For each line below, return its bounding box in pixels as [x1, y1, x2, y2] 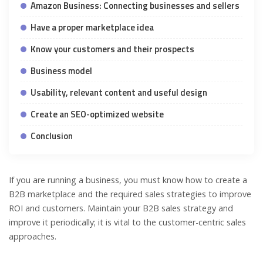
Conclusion [31, 129, 73, 143]
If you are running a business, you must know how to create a [9, 174, 247, 186]
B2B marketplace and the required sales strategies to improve [9, 188, 251, 200]
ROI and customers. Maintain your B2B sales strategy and [9, 203, 233, 214]
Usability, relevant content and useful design [31, 86, 207, 100]
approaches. [9, 231, 56, 242]
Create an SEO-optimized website [31, 107, 164, 122]
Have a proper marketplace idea [31, 21, 154, 35]
